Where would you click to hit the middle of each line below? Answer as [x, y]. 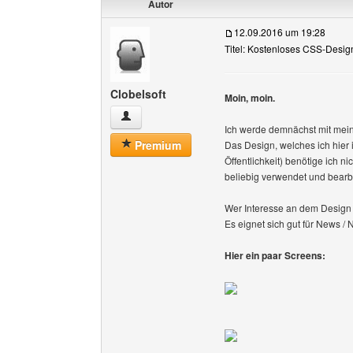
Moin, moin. [250, 98]
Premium [156, 145]
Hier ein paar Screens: [275, 255]
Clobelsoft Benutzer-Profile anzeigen [210, 117]
